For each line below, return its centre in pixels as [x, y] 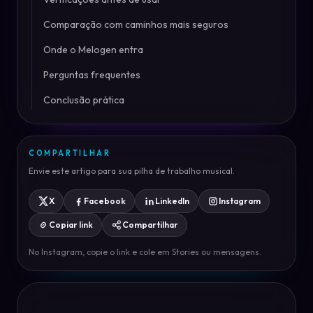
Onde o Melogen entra [93, 50]
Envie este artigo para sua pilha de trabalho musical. [132, 171]
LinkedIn [172, 201]
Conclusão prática [84, 100]
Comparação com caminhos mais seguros [136, 24]
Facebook [105, 201]
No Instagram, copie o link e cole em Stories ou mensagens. [145, 252]
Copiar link [71, 225]
